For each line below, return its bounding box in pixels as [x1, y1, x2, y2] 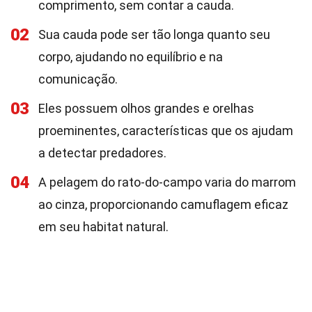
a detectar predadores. [38, 146, 166, 160]
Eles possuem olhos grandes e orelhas [38, 101, 254, 116]
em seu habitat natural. [38, 219, 169, 234]
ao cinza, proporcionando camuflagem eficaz [38, 197, 288, 212]
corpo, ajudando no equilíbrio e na [38, 49, 223, 64]
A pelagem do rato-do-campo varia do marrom [38, 175, 296, 189]
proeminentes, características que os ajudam [38, 123, 293, 138]
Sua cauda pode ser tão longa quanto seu [38, 27, 270, 42]
